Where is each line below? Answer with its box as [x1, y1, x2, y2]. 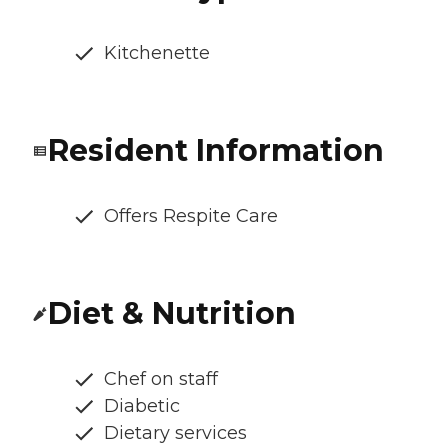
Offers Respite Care [104, 204, 278, 227]
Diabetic [104, 394, 180, 417]
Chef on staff [104, 367, 218, 390]
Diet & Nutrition [48, 294, 296, 332]
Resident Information [48, 131, 384, 169]
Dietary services [104, 421, 247, 444]
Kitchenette [104, 41, 210, 64]
